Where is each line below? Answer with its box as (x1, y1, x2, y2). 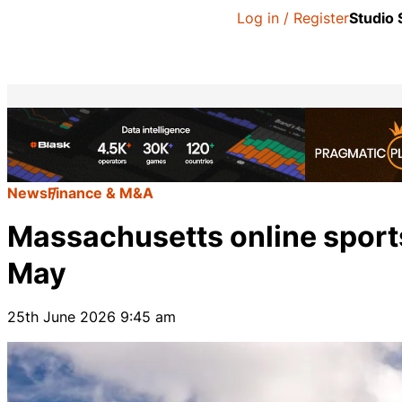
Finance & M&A (48, 184, 153, 202)
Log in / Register (237, 9, 349, 27)
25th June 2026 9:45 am (7, 308, 176, 326)
